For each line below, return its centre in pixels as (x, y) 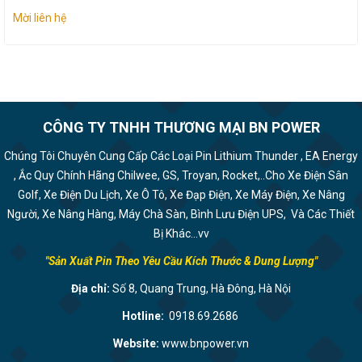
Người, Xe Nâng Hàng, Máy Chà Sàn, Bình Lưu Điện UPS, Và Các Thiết (181, 214)
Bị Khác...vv (181, 234)
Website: (137, 343)
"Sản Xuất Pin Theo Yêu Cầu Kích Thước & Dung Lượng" (181, 261)
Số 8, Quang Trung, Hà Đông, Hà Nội (200, 288)
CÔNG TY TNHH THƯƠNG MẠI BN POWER (181, 127)
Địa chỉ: (90, 288)
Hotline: (144, 316)
